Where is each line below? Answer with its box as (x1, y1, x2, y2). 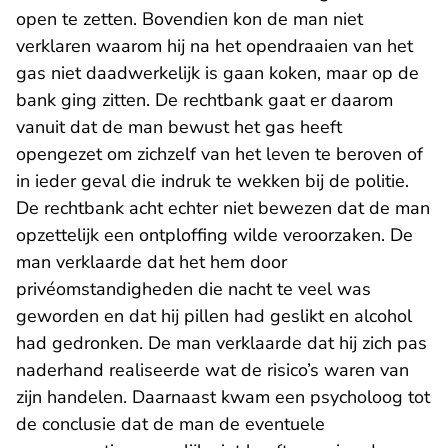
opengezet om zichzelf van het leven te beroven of (16, 142, 423, 166)
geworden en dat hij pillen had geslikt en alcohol (16, 304, 412, 328)
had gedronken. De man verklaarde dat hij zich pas (16, 331, 427, 355)
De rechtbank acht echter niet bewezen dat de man (16, 196, 430, 220)
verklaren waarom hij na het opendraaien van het (16, 34, 413, 58)
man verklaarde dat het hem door (16, 250, 287, 274)
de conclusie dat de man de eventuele (16, 412, 325, 436)
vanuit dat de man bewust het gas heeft (16, 115, 342, 139)
